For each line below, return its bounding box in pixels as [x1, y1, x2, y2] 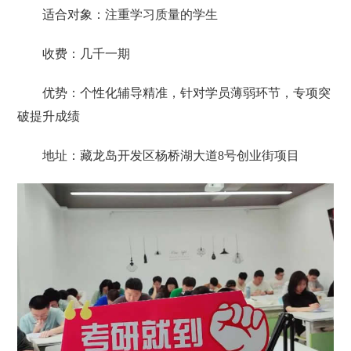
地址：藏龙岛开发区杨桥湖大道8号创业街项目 [42, 149, 300, 163]
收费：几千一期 [42, 47, 131, 61]
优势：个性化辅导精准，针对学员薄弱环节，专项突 [42, 86, 331, 100]
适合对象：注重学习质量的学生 [42, 8, 219, 22]
